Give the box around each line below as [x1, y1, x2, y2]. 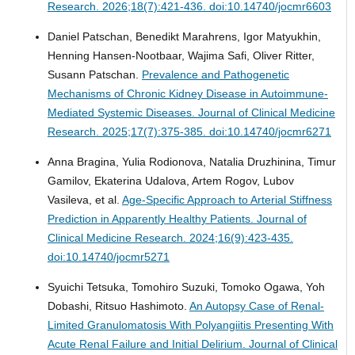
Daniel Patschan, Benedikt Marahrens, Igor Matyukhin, [47, 30, 321, 44]
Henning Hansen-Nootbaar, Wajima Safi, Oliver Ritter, [47, 49, 315, 63]
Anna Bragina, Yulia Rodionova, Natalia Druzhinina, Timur [47, 155, 336, 169]
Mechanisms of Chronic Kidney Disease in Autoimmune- [47, 87, 328, 101]
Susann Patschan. [47, 68, 142, 82]
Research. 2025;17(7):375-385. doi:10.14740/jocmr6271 [47, 125, 331, 139]
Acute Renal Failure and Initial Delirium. [47, 338, 249, 351]
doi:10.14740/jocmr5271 [47, 250, 170, 264]
